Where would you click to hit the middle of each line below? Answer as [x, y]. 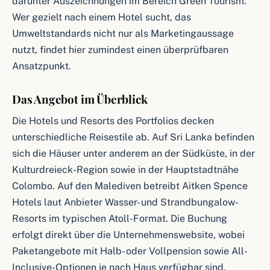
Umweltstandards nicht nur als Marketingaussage [123, 33]
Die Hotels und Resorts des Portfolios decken [113, 121]
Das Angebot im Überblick [80, 99]
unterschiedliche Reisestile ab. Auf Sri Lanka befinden [133, 137]
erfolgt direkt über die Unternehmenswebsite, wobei [128, 235]
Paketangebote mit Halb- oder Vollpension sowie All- [130, 251]
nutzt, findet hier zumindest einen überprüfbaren [120, 50]
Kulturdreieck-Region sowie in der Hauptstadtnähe [125, 170]
